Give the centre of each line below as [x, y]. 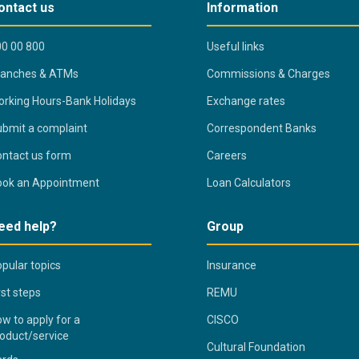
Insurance [232, 265]
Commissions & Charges [269, 73]
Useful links [236, 46]
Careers [227, 155]
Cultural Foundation [256, 347]
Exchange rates [246, 101]
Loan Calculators [249, 182]
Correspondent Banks [262, 128]
